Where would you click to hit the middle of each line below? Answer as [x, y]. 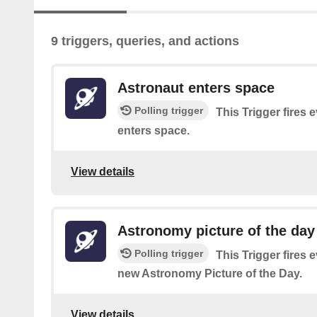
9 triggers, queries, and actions [145, 41]
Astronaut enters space [196, 88]
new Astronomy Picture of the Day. [210, 274]
